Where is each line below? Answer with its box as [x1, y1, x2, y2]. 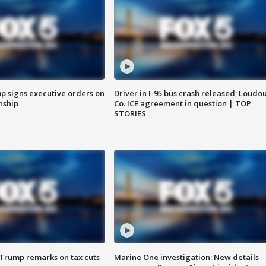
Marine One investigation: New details [113, 252, 259, 263]
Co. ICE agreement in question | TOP [113, 98, 251, 109]
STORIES [113, 108, 146, 119]
